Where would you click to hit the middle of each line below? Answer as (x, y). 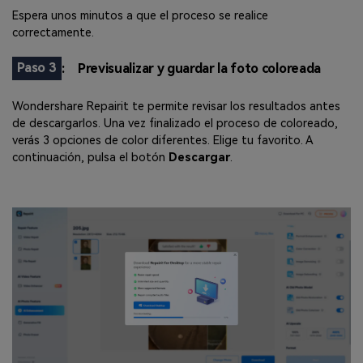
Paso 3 (37, 68)
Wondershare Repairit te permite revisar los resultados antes (176, 107)
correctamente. (53, 32)
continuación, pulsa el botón (90, 158)
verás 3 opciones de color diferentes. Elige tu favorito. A (162, 141)
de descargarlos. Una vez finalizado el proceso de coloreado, (175, 124)
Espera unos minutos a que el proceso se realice (140, 15)
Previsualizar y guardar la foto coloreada (199, 68)
